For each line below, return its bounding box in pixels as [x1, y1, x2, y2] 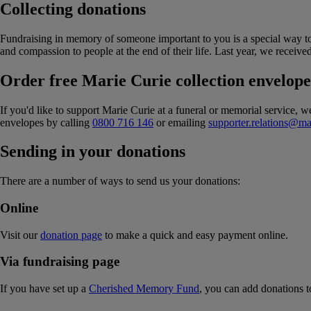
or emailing [153, 116, 208, 128]
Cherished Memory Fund [89, 283, 199, 295]
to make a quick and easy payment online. [102, 228, 288, 241]
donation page [40, 228, 102, 241]
